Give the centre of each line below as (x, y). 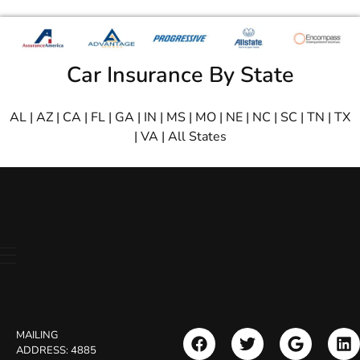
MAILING (37, 335)
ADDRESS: (43, 350)
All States (197, 136)
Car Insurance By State (180, 75)
